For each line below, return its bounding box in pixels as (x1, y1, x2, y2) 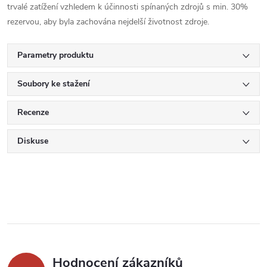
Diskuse (17, 135, 48, 147)
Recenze (17, 107, 49, 119)
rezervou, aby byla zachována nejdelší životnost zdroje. (7, 16, 209, 28)
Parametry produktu (17, 49, 94, 61)
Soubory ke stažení (17, 78, 90, 90)
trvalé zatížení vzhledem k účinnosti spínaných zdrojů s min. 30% (7, 1, 248, 13)
